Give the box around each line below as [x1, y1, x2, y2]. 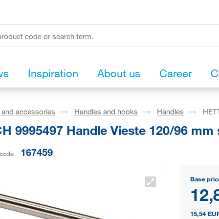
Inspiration [28, 66, 78, 80]
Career [159, 66, 192, 80]
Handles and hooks [74, 107, 138, 116]
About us [97, 66, 140, 80]
